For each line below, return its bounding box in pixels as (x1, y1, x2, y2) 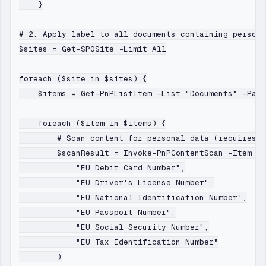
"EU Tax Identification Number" (19, 237, 218, 248)
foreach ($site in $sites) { (19, 74, 147, 84)
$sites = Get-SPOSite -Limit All (19, 44, 166, 55)
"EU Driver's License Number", (19, 178, 214, 188)
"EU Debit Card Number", (19, 163, 185, 173)
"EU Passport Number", (19, 207, 176, 218)
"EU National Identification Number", (19, 192, 247, 203)
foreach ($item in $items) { (19, 118, 166, 129)
